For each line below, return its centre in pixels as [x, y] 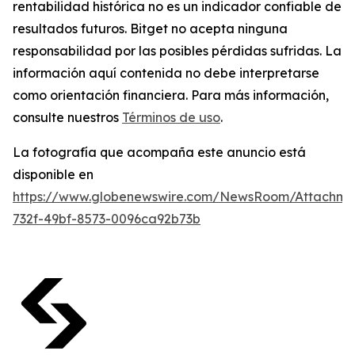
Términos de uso [171, 117]
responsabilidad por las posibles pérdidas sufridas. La [177, 50]
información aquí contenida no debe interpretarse [166, 73]
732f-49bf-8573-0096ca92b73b [107, 218]
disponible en [53, 174]
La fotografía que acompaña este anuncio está [159, 152]
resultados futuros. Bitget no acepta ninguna [150, 28]
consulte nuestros [67, 117]
